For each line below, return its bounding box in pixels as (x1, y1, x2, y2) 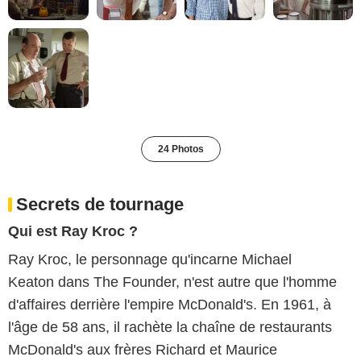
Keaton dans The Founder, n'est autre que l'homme (8, 274, 337, 291)
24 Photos (157, 143, 204, 156)
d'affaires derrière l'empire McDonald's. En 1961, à (8, 297, 331, 313)
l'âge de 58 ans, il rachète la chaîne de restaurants (8, 319, 332, 336)
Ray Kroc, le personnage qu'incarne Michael (8, 251, 292, 268)
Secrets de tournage (16, 194, 184, 215)
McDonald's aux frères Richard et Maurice (8, 342, 277, 359)
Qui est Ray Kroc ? (8, 223, 138, 240)
